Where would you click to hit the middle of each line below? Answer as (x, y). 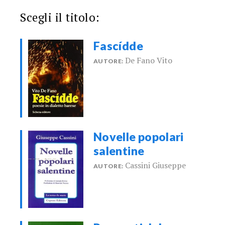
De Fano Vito (149, 60)
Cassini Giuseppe (156, 165)
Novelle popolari (139, 136)
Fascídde (118, 45)
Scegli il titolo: (60, 18)
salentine (119, 150)
